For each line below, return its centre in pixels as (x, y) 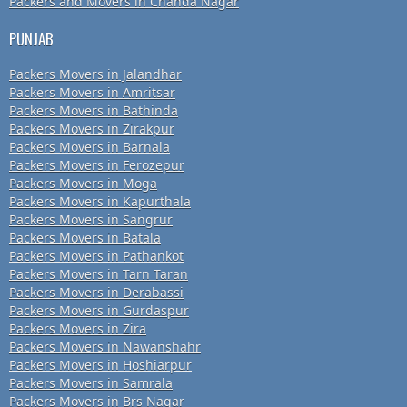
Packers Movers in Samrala (91, 383)
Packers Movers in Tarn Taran (99, 274)
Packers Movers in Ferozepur (97, 165)
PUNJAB (31, 39)
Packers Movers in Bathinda (94, 111)
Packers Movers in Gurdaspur (99, 311)
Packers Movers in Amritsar (92, 93)
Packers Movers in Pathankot (96, 256)
